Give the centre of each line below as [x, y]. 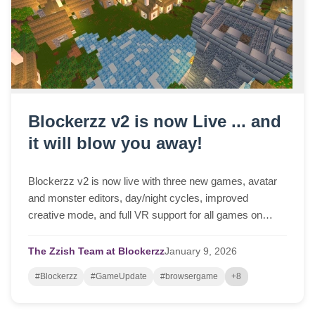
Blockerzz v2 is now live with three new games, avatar [153, 181]
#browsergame [189, 277]
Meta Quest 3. [61, 232]
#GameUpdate [118, 277]
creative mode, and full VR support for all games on [145, 215]
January [182, 252]
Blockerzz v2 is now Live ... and [155, 122]
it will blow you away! [115, 143]
